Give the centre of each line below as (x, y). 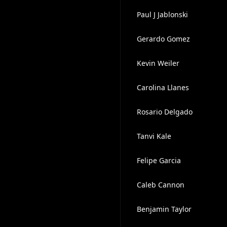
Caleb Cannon (160, 185)
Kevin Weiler (158, 63)
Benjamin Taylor (164, 209)
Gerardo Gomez (163, 39)
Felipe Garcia (159, 160)
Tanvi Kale (154, 136)
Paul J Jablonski (162, 14)
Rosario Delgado (164, 112)
